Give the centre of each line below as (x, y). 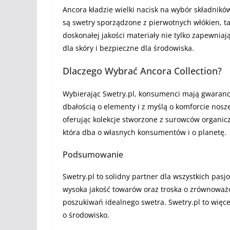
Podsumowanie (93, 155)
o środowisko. (88, 215)
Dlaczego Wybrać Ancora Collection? (142, 71)
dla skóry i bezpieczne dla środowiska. (131, 48)
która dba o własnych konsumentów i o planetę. (146, 132)
